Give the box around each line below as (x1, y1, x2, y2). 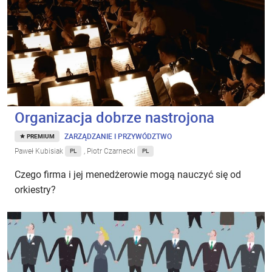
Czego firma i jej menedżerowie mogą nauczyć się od (15, 168, 241, 180)
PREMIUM (27, 132, 55, 140)
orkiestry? (15, 183, 56, 195)
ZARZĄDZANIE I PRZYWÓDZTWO (64, 131, 172, 141)
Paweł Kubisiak (15, 146, 65, 155)
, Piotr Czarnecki (84, 146, 137, 155)
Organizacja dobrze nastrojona (15, 107, 214, 127)
